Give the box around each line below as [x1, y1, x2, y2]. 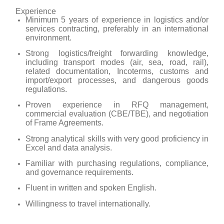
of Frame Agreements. [25, 118, 103, 127]
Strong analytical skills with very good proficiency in [25, 134, 208, 143]
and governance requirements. [25, 167, 133, 176]
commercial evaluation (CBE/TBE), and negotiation [25, 109, 208, 118]
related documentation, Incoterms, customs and [25, 66, 208, 75]
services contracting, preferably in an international [25, 24, 208, 33]
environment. [25, 33, 71, 42]
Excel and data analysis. [25, 143, 112, 152]
